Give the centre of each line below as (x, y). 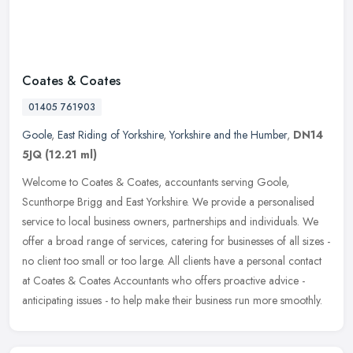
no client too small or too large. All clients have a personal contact (172, 261)
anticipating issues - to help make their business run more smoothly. (172, 301)
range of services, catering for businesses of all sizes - (208, 242)
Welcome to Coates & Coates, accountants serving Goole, (156, 182)
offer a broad (53, 242)
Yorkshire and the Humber (228, 135)
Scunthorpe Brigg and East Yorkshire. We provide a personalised (168, 202)
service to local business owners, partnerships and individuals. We (170, 222)
